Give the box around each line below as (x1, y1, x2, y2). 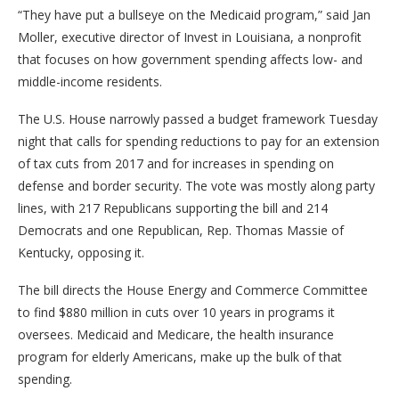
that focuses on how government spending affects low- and (18, 50, 362, 68)
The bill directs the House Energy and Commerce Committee (18, 281, 368, 298)
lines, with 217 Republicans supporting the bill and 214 (18, 199, 328, 216)
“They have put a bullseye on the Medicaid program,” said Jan (18, 5, 370, 23)
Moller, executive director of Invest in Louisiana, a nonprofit (18, 28, 362, 45)
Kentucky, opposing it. (18, 243, 144, 261)
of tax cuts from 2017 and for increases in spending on (18, 154, 334, 172)
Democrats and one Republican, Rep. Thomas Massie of (18, 221, 344, 239)
